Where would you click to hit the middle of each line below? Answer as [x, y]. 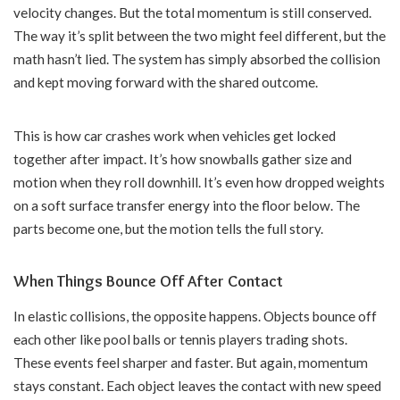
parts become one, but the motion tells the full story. [168, 229]
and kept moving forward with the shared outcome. [166, 83]
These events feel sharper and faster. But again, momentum [191, 362]
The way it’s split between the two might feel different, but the [200, 36]
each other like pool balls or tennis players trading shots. [180, 339]
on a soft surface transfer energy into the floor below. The [187, 206]
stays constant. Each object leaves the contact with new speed [197, 385]
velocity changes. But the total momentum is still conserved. [192, 13]
